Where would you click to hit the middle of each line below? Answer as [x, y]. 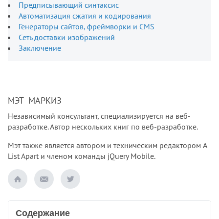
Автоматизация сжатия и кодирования [85, 16]
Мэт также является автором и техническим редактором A [107, 145]
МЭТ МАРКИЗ [35, 101]
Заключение [40, 48]
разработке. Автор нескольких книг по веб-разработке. [103, 127]
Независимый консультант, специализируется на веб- [99, 116]
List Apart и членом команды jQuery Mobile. [82, 156]
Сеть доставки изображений [67, 37]
